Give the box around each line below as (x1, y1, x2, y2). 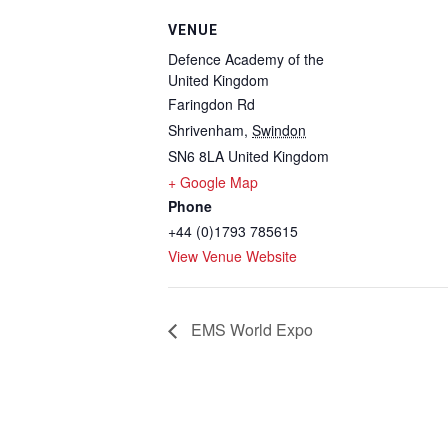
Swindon (252, 120, 306, 140)
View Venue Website (168, 246, 297, 266)
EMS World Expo (187, 317, 313, 341)
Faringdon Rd (168, 94, 255, 114)
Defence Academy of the (168, 49, 324, 69)
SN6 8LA (168, 146, 224, 166)
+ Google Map (168, 172, 258, 192)
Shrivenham (168, 120, 244, 140)
